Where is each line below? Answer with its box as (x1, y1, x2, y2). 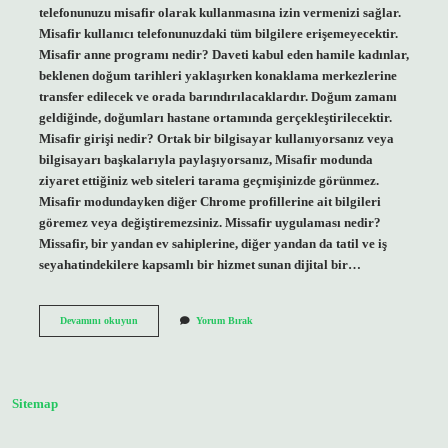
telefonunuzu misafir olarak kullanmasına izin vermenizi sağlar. (38, 5, 401, 20)
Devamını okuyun (59, 314, 138, 326)
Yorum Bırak (195, 314, 253, 326)
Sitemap (12, 397, 58, 412)
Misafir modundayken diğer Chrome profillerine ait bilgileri (38, 194, 381, 209)
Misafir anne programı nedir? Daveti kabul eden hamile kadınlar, (38, 47, 409, 62)
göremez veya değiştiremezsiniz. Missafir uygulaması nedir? (38, 215, 381, 230)
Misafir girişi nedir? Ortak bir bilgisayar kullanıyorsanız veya (38, 131, 394, 146)
